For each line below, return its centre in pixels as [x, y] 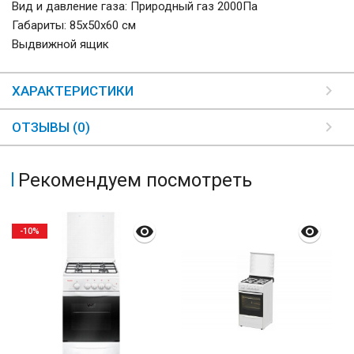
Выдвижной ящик [60, 45]
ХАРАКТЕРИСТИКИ [73, 91]
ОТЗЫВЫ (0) [51, 128]
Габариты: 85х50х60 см [74, 26]
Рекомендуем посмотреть [135, 181]
